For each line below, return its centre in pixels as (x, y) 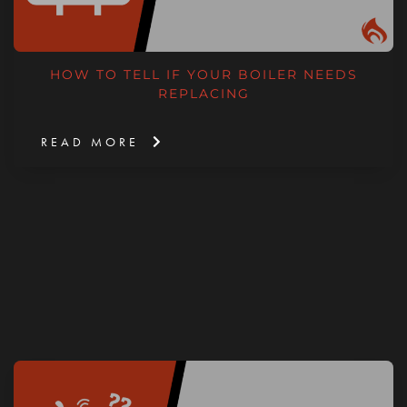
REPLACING (203, 93)
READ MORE (90, 141)
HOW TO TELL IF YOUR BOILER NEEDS (203, 74)
